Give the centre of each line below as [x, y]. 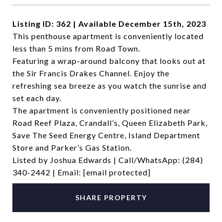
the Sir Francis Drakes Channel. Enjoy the [91, 73]
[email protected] [117, 172]
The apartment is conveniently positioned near [102, 110]
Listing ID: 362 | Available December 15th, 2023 [109, 24]
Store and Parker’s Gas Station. [72, 147]
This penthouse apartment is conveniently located [108, 36]
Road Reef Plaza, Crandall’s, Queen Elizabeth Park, [110, 123]
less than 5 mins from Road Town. [76, 48]
